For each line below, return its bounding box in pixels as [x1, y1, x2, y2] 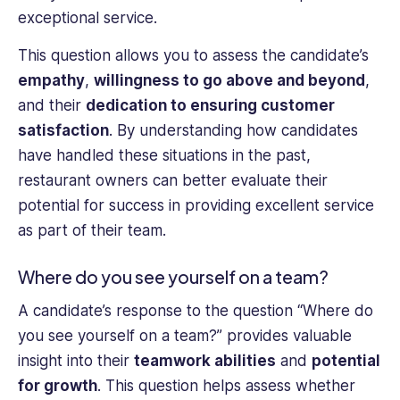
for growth [18, 377, 97, 395]
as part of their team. [18, 221, 166, 240]
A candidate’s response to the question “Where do [18, 302, 373, 320]
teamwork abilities [134, 352, 276, 370]
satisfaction [18, 121, 109, 140]
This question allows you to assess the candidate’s [18, 46, 369, 65]
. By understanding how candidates [109, 121, 358, 140]
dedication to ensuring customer [86, 96, 335, 115]
